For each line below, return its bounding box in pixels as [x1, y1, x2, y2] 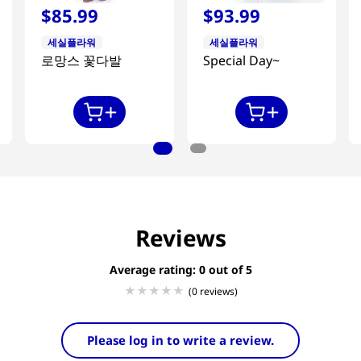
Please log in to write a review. [87, 332, 274, 349]
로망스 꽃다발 [41, 52, 122, 70]
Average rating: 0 [109, 262, 205, 278]
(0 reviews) [188, 284, 238, 298]
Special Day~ [202, 52, 280, 70]
